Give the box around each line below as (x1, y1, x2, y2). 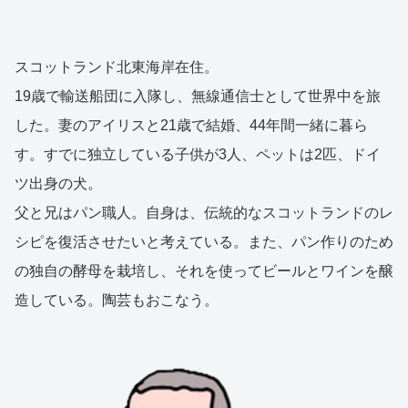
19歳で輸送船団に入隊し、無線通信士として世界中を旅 (15, 87, 381, 104)
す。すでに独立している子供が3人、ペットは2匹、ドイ (15, 146, 381, 162)
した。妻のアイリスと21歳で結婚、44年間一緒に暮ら (15, 117, 368, 133)
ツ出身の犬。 (15, 175, 102, 191)
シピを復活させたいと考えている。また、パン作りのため (15, 233, 393, 250)
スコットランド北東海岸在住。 (15, 58, 219, 75)
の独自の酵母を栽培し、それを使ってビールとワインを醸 (15, 262, 393, 279)
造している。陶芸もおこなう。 (15, 291, 219, 308)
